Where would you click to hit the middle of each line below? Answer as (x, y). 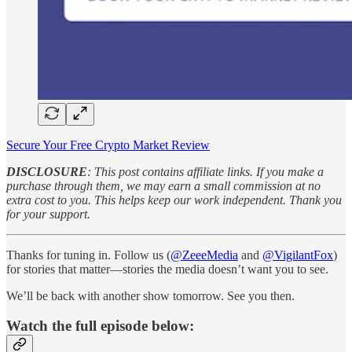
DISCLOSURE (47, 171)
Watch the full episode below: (100, 326)
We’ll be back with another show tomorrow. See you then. (150, 295)
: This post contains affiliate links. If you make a (205, 171)
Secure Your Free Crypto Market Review (108, 145)
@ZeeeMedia (204, 255)
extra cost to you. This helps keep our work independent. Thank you (174, 200)
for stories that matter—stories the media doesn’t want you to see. (167, 269)
